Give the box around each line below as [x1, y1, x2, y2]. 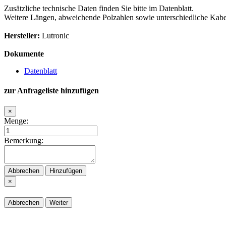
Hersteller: [4, 31, 40, 40]
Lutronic [40, 31, 69, 40]
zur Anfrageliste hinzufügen [4, 86, 99, 95]
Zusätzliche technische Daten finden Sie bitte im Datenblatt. [4, 4, 194, 13]
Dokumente [4, 49, 44, 58]
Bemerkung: [4, 136, 43, 145]
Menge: [4, 117, 28, 126]
